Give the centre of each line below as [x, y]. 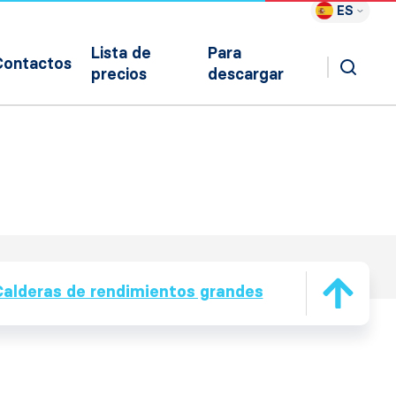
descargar [246, 74]
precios [119, 74]
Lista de [122, 53]
